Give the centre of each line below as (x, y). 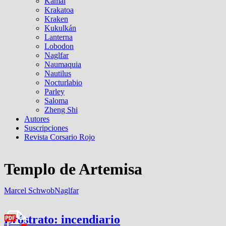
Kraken (56, 19)
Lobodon (59, 46)
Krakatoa (59, 10)
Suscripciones (46, 128)
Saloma (56, 101)
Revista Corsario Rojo (60, 137)
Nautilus (58, 73)
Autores (37, 119)
